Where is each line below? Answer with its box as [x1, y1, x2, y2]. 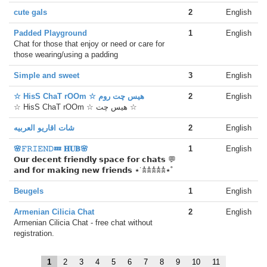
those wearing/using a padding [14, 50, 118, 59]
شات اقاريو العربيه [14, 123, 74, 132]
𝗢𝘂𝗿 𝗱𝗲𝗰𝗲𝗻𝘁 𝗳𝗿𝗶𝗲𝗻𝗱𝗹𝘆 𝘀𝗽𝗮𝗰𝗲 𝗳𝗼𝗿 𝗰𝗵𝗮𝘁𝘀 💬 [14, 155, 176, 164]
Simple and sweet [14, 71, 79, 80]
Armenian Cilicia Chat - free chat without [14, 218, 153, 227]
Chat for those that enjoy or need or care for [14, 39, 164, 48]
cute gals [14, 8, 47, 17]
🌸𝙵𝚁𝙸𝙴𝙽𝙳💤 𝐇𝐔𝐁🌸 [14, 144, 88, 153]
